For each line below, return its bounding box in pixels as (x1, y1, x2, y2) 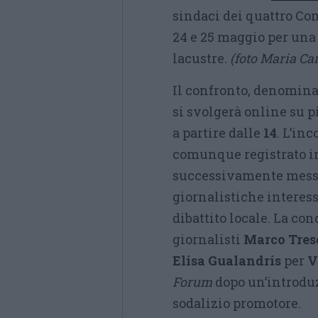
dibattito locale (172, 209, 268, 226)
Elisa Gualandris (172, 252, 281, 269)
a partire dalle (172, 124, 263, 141)
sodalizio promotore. (172, 295, 301, 312)
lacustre (172, 50, 224, 67)
